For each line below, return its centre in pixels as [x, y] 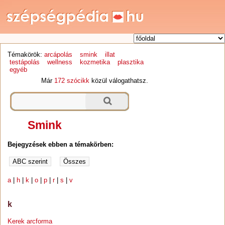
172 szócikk [72, 80]
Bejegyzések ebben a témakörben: [61, 145]
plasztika [130, 62]
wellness [60, 62]
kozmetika [95, 62]
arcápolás [59, 55]
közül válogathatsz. [119, 80]
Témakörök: [25, 55]
